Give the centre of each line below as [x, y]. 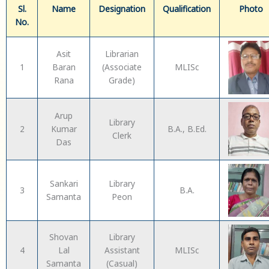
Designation [122, 9]
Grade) [122, 80]
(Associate [122, 67]
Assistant [122, 250]
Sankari [64, 184]
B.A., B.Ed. [187, 129]
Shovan [64, 237]
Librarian [122, 54]
